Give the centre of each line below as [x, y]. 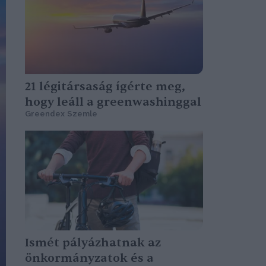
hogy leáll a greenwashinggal [113, 102]
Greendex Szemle [61, 114]
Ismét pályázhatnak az [93, 242]
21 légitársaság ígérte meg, [105, 86]
